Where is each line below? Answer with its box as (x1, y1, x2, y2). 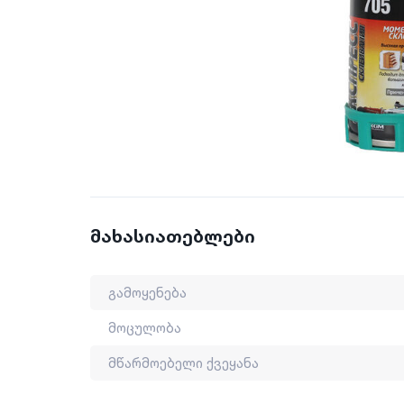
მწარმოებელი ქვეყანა (108, 354, 259, 372)
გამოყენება (108, 284, 187, 301)
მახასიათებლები (90, 225, 255, 247)
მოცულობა (108, 319, 181, 336)
